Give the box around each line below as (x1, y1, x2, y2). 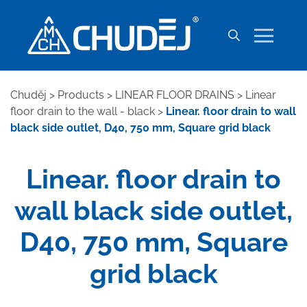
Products (58, 88, 104, 101)
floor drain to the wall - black (10, 105, 155, 118)
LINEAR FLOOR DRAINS (115, 88, 234, 101)
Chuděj (10, 88, 47, 101)
